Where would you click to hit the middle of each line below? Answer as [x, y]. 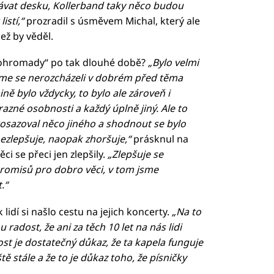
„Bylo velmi [173, 63]
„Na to [186, 212]
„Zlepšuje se [135, 154]
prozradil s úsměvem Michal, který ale [112, 20]
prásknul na [159, 139]
